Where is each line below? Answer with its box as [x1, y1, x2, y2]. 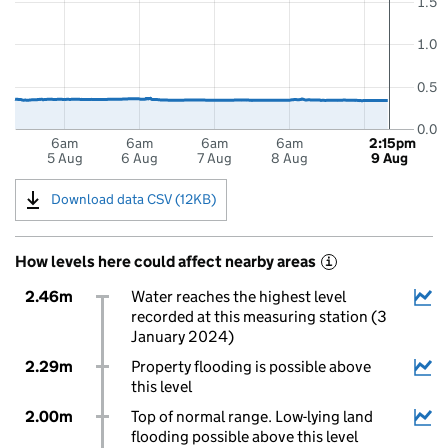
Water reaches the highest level [130, 287, 346, 306]
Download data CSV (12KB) [51, 189, 216, 208]
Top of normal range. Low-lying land [130, 407, 373, 426]
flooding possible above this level [130, 427, 358, 446]
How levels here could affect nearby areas [15, 252, 316, 271]
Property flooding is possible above [130, 357, 371, 376]
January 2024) [130, 327, 234, 346]
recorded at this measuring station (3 [130, 307, 387, 326]
